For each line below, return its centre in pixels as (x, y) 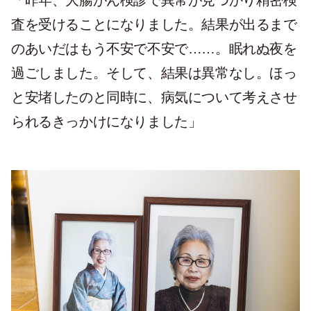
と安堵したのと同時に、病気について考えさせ (154, 98)
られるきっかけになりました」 (107, 122)
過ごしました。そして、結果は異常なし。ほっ (154, 73)
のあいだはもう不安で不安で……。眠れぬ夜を (154, 49)
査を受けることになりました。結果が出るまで (154, 25)
